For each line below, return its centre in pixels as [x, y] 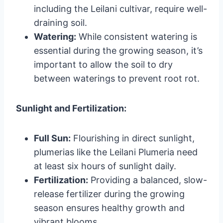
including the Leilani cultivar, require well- [120, 8]
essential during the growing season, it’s [118, 50]
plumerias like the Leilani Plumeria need [116, 152]
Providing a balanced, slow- [148, 180]
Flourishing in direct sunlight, [133, 138]
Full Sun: [52, 138]
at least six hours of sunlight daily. [105, 166]
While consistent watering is [137, 36]
